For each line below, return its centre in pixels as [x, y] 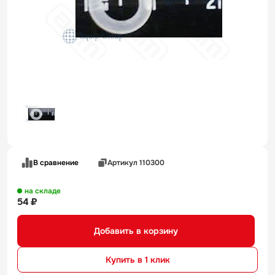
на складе [43, 191]
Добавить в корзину [136, 230]
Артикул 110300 [136, 162]
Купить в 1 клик [137, 259]
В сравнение [56, 162]
